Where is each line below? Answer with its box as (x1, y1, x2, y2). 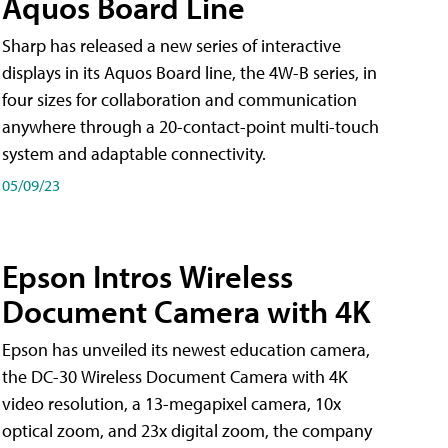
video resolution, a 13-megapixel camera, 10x (2, 392, 341, 416)
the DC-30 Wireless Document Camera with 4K (2, 365, 348, 389)
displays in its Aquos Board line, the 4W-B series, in (2, 60, 377, 84)
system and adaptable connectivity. (2, 141, 266, 165)
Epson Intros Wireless (2, 256, 293, 297)
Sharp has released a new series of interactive (2, 33, 341, 57)
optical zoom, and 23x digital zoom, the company (2, 419, 372, 443)
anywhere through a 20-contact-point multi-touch (2, 114, 379, 138)
